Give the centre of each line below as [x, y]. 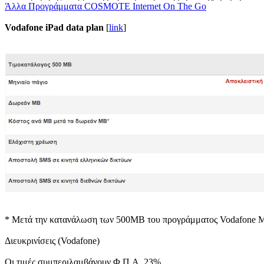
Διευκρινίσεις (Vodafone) [52, 241]
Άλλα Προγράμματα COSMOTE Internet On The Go [105, 6]
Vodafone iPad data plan [54, 28]
